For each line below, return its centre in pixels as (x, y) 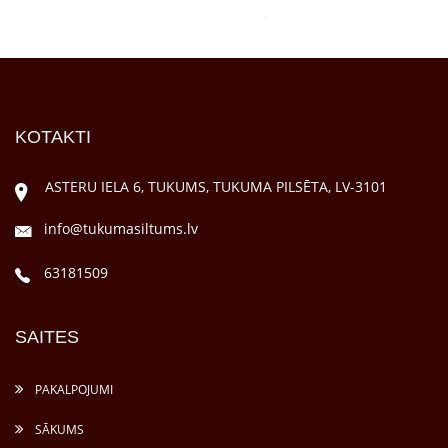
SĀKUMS (58, 429)
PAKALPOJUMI (72, 389)
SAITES (47, 337)
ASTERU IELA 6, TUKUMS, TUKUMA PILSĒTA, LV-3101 (216, 186)
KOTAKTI (53, 137)
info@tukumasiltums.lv (121, 228)
